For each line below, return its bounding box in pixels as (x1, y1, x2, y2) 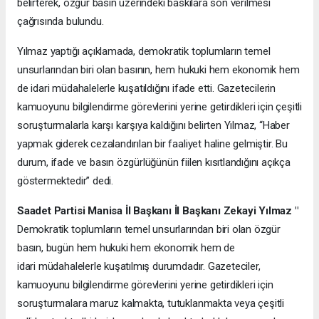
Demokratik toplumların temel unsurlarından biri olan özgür (17, 223, 281, 236)
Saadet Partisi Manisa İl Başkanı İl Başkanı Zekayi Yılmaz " (17, 204, 298, 218)
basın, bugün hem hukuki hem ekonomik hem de (17, 241, 235, 255)
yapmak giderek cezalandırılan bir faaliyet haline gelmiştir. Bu (17, 137, 288, 151)
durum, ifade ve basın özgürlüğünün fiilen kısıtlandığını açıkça (17, 156, 291, 169)
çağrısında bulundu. (17, 15, 104, 28)
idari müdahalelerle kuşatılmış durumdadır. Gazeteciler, (17, 260, 261, 273)
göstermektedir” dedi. (17, 174, 113, 188)
